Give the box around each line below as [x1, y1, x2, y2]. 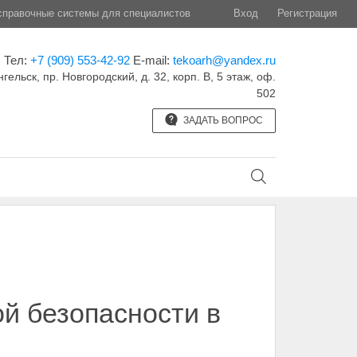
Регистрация [277, 7, 337, 19]
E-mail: [132, 53, 173, 67]
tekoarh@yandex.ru [172, 53, 276, 67]
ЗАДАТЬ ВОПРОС [180, 115, 263, 126]
